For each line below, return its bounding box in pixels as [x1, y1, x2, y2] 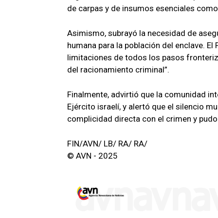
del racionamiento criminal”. [67, 65, 169, 75]
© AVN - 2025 [67, 151, 118, 161]
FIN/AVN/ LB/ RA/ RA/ [67, 139, 147, 149]
